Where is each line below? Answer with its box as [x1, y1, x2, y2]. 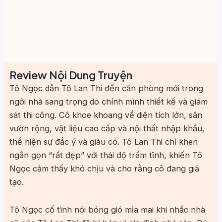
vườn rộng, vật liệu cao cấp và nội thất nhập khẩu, [9, 123, 205, 133]
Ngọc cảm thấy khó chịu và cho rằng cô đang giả [9, 164, 199, 173]
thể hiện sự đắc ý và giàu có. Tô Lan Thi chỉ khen [9, 137, 198, 147]
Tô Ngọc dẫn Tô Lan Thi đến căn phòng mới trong [9, 83, 203, 93]
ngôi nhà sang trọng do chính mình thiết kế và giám [9, 97, 208, 107]
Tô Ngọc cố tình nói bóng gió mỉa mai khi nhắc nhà [9, 204, 205, 215]
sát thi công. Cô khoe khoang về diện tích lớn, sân [9, 110, 202, 120]
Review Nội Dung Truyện [9, 68, 132, 82]
